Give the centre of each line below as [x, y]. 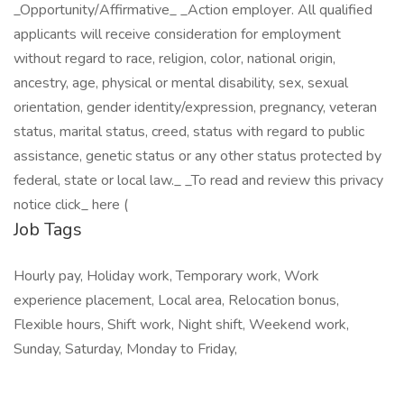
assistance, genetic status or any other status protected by [197, 156]
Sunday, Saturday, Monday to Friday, [125, 349]
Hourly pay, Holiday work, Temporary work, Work [166, 276]
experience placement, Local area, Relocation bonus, [176, 300]
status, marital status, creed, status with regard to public [189, 132]
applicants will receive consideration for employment [177, 34]
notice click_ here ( [71, 205]
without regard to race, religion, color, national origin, [174, 59]
